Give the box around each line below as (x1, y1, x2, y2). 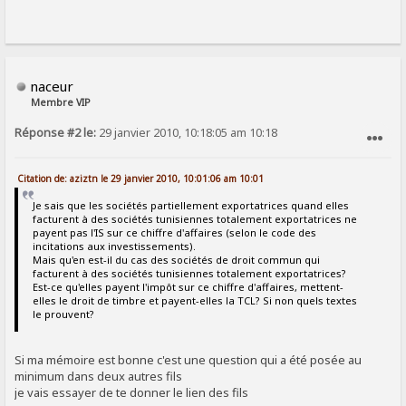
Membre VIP (31, 95, 92, 109)
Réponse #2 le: (14, 124, 97, 140)
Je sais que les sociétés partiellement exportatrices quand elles (32, 198, 349, 213)
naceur (30, 76, 74, 95)
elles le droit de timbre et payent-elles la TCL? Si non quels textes (32, 294, 357, 308)
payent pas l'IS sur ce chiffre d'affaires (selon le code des (32, 226, 316, 240)
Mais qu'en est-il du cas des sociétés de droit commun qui (32, 253, 320, 267)
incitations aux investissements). (32, 239, 196, 254)
